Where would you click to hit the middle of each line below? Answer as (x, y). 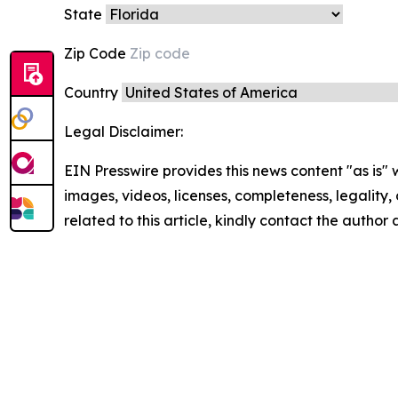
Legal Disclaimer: (123, 131)
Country (93, 92)
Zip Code (97, 53)
